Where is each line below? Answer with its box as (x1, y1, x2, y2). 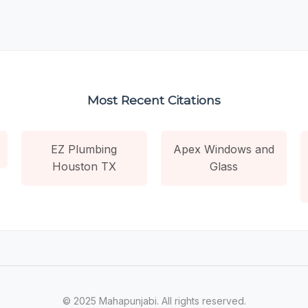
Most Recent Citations (87, 92, 221, 107)
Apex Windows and (173, 142, 275, 156)
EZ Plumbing (51, 142, 118, 156)
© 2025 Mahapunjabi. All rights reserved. (62, 294, 246, 307)
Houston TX (52, 159, 116, 173)
